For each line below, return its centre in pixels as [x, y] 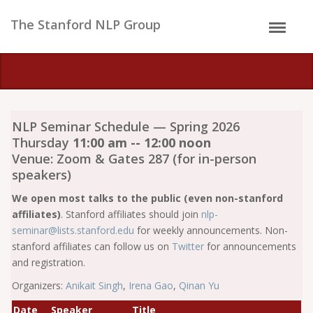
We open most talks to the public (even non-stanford [147, 198]
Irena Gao [151, 285]
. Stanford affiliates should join [131, 214]
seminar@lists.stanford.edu [74, 230]
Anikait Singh [94, 285]
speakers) [42, 175]
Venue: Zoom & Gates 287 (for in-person [134, 159]
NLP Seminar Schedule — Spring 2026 [126, 126]
